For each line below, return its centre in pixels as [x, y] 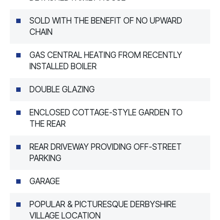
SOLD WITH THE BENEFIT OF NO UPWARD [106, 20]
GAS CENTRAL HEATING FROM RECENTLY [106, 55]
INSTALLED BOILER [63, 66]
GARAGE [45, 181]
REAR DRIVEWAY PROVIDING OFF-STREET [106, 147]
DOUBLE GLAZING [62, 89]
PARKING [45, 158]
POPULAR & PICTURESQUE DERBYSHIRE [103, 204]
